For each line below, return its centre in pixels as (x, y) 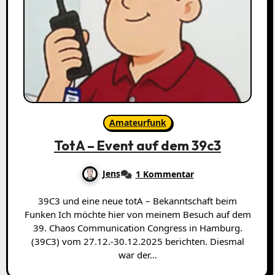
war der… (137, 255)
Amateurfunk (137, 123)
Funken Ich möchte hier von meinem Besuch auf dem (137, 215)
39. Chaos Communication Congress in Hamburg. (137, 228)
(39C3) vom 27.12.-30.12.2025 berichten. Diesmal (137, 242)
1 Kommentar (165, 174)
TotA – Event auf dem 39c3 (137, 146)
